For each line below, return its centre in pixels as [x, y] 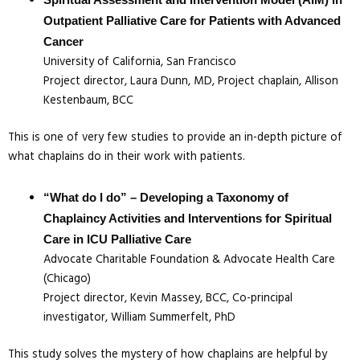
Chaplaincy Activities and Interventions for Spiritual [187, 218]
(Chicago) [67, 279]
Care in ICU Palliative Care [117, 239]
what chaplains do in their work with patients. [127, 157]
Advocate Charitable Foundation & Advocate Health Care [189, 260]
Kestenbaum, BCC [88, 101]
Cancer [63, 42]
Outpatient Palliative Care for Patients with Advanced [192, 21]
